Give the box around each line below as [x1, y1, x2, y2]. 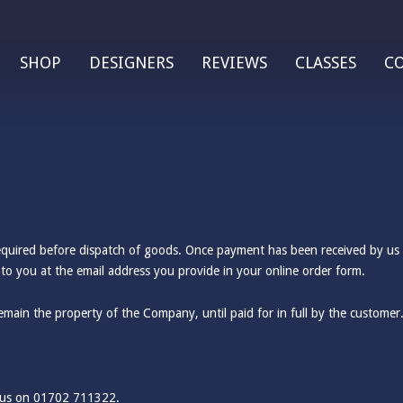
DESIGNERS [88, 53, 174, 72]
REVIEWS [201, 53, 267, 72]
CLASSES [294, 53, 356, 72]
